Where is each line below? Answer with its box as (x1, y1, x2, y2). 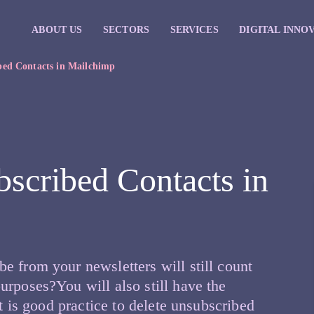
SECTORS (102, 23, 150, 35)
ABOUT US (32, 23, 83, 35)
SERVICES (170, 23, 219, 35)
